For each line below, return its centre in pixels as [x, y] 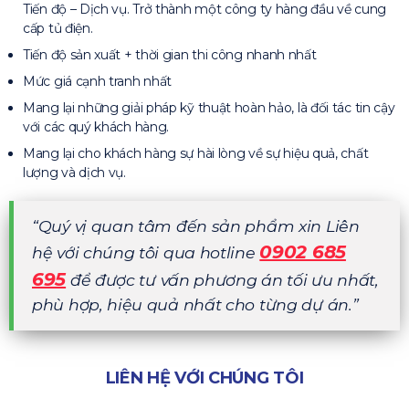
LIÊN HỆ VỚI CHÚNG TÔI [204, 378]
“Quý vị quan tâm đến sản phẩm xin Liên [196, 225]
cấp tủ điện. [58, 28]
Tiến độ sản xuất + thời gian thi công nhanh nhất [170, 54]
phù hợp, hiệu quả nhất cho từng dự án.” [195, 304]
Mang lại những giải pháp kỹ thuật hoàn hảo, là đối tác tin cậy [209, 107]
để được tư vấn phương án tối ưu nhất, [222, 279]
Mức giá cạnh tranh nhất [98, 81]
